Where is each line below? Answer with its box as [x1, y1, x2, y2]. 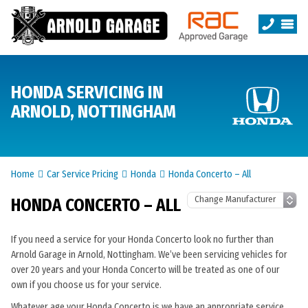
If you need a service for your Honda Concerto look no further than [11, 234, 274, 245]
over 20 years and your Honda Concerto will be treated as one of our [11, 264, 280, 276]
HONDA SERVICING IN [11, 82, 163, 103]
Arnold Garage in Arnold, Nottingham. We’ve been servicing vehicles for [11, 249, 287, 261]
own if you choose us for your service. [11, 279, 162, 291]
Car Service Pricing [47, 168, 118, 180]
